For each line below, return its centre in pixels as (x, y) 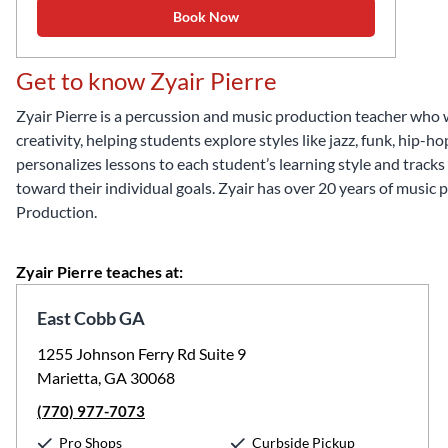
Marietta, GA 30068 (106, 377)
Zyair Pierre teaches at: (99, 271)
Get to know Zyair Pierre (146, 80)
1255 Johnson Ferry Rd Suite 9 (141, 353)
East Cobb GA (91, 318)
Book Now (206, 16)
